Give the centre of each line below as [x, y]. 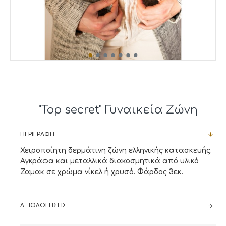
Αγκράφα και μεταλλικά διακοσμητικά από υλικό [109, 161]
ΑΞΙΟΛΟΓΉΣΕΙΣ [43, 206]
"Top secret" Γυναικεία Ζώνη [118, 110]
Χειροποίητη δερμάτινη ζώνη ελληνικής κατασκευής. [116, 151]
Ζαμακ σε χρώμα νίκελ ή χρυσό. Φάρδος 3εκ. [102, 172]
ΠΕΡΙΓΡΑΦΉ [37, 134]
